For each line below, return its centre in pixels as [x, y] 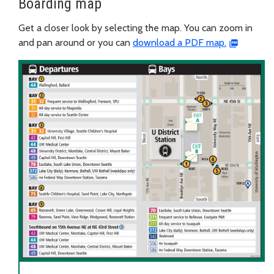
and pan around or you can [76, 43]
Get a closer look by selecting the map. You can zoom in [135, 28]
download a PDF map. [180, 43]
